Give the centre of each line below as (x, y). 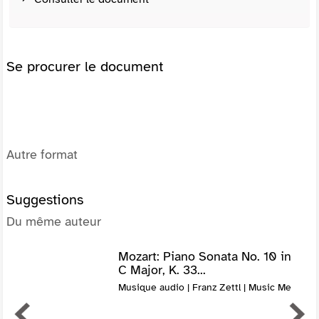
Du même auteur (54, 221)
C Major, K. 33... (162, 270)
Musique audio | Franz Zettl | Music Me (204, 287)
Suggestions (45, 199)
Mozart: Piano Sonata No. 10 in (204, 256)
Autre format (42, 154)
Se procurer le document (85, 66)
